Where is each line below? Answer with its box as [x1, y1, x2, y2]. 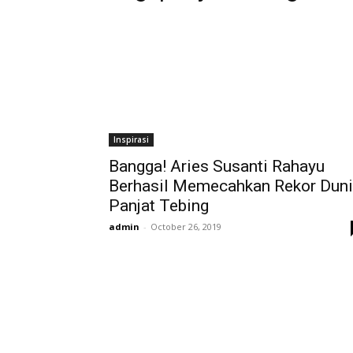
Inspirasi [113, 134, 149, 145]
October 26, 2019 [150, 221, 221, 232]
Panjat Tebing [109, 196, 209, 215]
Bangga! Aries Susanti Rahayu [109, 157, 325, 176]
